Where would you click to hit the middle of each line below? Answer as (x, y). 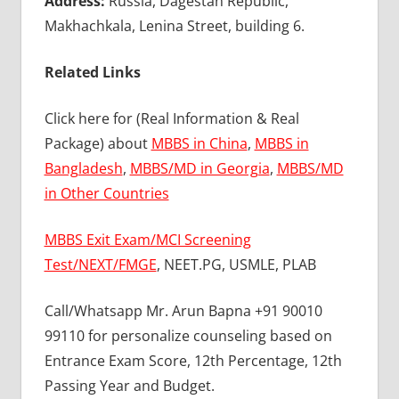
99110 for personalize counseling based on (188, 335)
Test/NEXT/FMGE (100, 264)
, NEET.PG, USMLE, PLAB (236, 264)
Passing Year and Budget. (129, 385)
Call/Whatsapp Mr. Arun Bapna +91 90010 (183, 310)
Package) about (98, 143)
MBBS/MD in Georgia (199, 168)
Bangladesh (83, 168)
